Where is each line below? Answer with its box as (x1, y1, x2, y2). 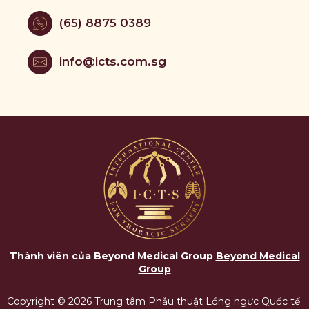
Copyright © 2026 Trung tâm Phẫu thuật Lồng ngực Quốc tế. (7, 295, 302, 308)
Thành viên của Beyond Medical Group (9, 249, 216, 262)
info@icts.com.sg (59, 54, 166, 69)
